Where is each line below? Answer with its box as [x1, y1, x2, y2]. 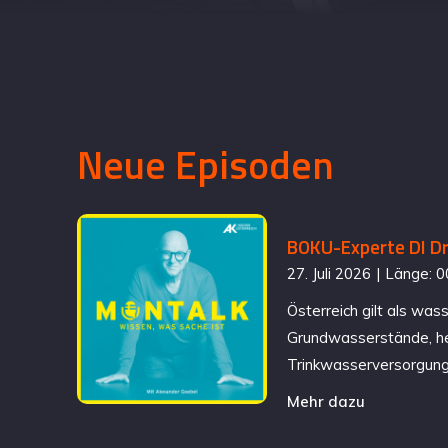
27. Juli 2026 [287, 264, 372, 284]
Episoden [175, 135, 335, 195]
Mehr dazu [287, 392, 366, 412]
